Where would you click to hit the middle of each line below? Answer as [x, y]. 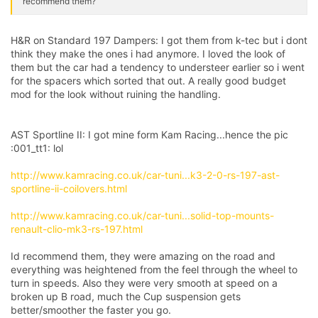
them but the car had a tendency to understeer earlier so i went [158, 67]
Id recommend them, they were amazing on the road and [143, 256]
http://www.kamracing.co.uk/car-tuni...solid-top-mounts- [142, 215]
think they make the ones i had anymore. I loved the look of [148, 53]
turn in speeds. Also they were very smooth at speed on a [144, 283]
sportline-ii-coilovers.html [69, 188]
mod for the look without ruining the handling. [116, 94]
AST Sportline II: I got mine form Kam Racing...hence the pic [149, 134]
